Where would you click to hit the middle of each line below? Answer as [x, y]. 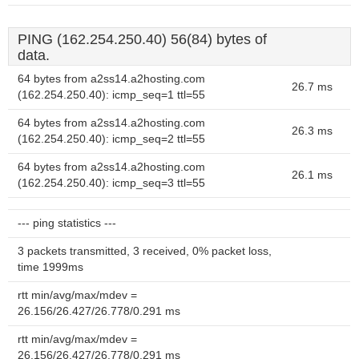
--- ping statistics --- [67, 223]
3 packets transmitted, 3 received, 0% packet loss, [145, 251]
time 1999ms [50, 267]
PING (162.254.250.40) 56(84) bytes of [142, 39]
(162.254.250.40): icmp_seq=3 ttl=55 [111, 183]
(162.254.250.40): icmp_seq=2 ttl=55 [111, 139]
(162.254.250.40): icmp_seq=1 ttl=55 [111, 95]
